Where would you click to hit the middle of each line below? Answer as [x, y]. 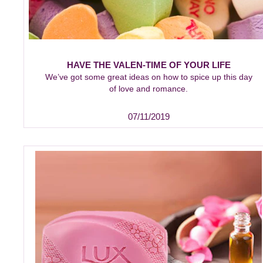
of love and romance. [149, 89]
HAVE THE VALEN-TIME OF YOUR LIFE [149, 65]
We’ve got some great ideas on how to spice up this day [149, 77]
